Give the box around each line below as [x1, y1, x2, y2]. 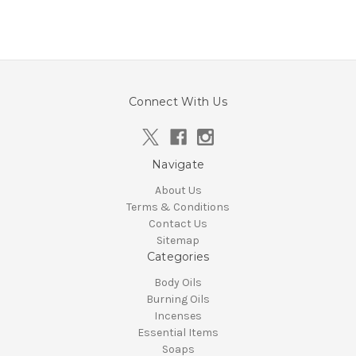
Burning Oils [146, 292, 210, 306]
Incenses [154, 308, 202, 323]
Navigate [152, 157, 204, 172]
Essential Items [137, 325, 219, 339]
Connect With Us [129, 94, 227, 109]
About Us [154, 183, 202, 197]
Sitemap [157, 233, 199, 247]
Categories [146, 249, 210, 264]
